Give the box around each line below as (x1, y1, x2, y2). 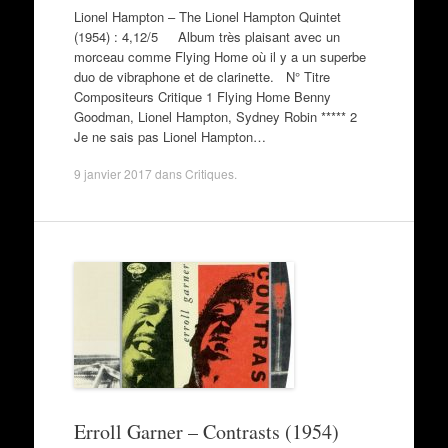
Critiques (184, 165, 234, 182)
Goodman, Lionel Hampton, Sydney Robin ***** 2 (73, 106, 357, 126)
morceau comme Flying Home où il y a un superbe (73, 46, 366, 66)
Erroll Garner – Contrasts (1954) (73, 418, 339, 445)
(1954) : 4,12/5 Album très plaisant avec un (73, 26, 340, 46)
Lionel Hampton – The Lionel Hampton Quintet (73, 6, 341, 26)
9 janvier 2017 (73, 165, 152, 182)
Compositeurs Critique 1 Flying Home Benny (73, 86, 331, 106)
